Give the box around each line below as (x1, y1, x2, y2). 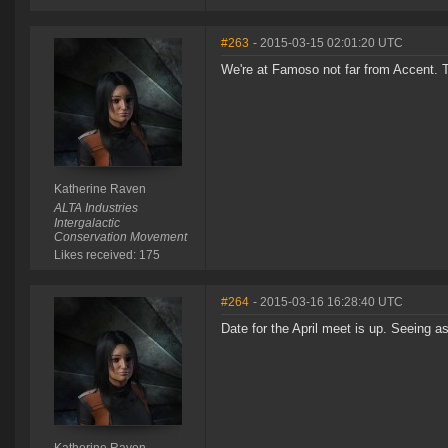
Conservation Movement (53, 230, 187, 245)
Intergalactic (53, 216, 120, 231)
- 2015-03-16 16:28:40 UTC (253, 295, 403, 310)
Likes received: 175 (53, 248, 160, 263)
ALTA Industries (53, 201, 138, 216)
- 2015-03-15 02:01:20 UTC (253, 36, 403, 51)
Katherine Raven (53, 182, 146, 197)
